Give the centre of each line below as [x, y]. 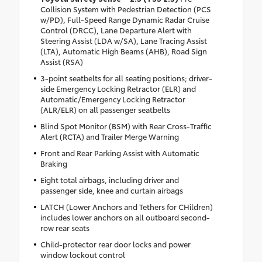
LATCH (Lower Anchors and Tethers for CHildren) [126, 206]
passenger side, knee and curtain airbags [111, 190]
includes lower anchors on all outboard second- [125, 217]
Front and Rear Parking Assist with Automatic [120, 152]
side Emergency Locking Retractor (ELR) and [118, 88]
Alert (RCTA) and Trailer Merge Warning [109, 136]
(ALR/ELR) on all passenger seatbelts [105, 109]
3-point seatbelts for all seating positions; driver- [126, 77]
